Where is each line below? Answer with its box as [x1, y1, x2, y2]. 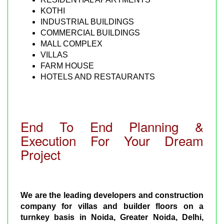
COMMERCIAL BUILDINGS [40, 28, 140, 37]
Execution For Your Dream [20, 130, 203, 149]
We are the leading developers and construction [20, 190, 203, 199]
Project [20, 144, 60, 163]
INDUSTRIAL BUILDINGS [40, 17, 134, 26]
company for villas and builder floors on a [20, 201, 203, 210]
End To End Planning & [20, 116, 203, 135]
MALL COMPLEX [40, 39, 102, 48]
